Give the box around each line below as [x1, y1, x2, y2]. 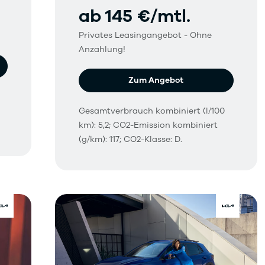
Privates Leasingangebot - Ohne [79, 29, 212, 41]
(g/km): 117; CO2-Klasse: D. [79, 133, 183, 145]
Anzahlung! [79, 43, 126, 55]
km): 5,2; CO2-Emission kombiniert [79, 119, 218, 131]
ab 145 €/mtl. [79, 4, 191, 28]
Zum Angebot [128, 74, 184, 86]
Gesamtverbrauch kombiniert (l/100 [79, 105, 225, 117]
